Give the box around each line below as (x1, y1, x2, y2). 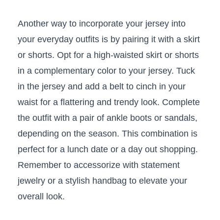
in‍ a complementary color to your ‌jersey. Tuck (17, 65, 195, 76)
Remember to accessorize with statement (17, 160, 180, 170)
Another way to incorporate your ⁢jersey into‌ (17, 18, 186, 28)
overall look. (17, 191, 65, 201)
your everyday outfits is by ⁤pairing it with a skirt (17, 34, 200, 44)
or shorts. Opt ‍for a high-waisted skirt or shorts (17, 50, 199, 60)
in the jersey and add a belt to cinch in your (17, 81, 186, 91)
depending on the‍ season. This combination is (17, 128, 197, 138)
